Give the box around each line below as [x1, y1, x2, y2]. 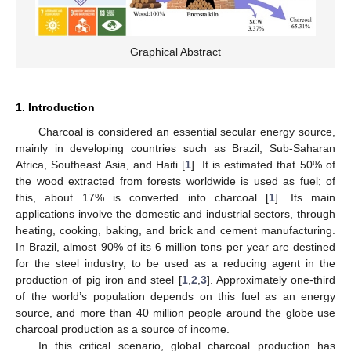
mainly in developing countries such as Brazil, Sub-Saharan [16, 141, 335, 154]
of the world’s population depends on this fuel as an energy [16, 289, 335, 302]
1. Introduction [16, 100, 95, 114]
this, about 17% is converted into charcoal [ [16, 190, 270, 204]
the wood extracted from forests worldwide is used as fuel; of [16, 174, 335, 187]
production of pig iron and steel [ [16, 273, 182, 286]
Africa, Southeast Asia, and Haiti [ [16, 157, 186, 171]
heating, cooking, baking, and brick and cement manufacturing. [16, 223, 335, 237]
